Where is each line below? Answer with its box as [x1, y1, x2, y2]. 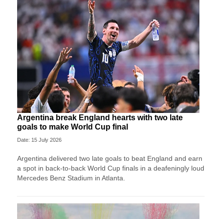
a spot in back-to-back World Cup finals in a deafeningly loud [17, 164, 204, 173]
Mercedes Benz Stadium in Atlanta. [17, 174, 125, 182]
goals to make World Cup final [17, 123, 128, 131]
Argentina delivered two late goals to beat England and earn [17, 154, 202, 163]
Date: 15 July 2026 [17, 137, 62, 143]
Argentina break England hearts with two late [17, 113, 183, 122]
